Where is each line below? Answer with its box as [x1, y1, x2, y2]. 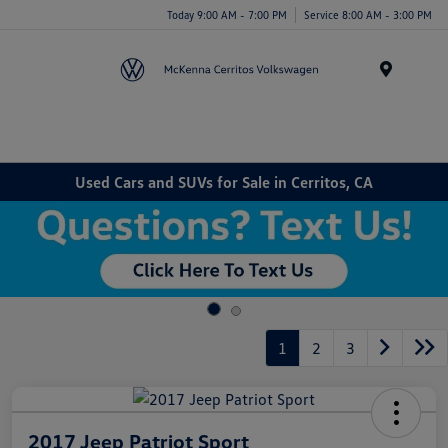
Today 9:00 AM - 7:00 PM [167, 7, 287, 21]
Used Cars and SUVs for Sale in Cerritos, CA [75, 171, 373, 192]
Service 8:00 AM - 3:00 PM [304, 7, 432, 21]
